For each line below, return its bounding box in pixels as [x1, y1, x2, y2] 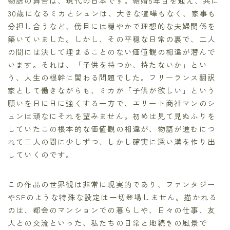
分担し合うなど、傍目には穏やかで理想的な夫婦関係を [8, 20, 216, 31]
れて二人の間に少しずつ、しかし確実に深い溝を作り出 [8, 136, 216, 147]
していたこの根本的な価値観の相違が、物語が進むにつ [8, 123, 216, 134]
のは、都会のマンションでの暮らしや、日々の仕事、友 [8, 204, 216, 215]
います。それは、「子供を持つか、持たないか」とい [8, 59, 207, 70]
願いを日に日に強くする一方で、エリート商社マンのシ [8, 97, 216, 108]
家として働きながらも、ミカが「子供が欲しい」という [8, 84, 216, 95]
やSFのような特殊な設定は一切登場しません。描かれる [8, 191, 218, 202]
